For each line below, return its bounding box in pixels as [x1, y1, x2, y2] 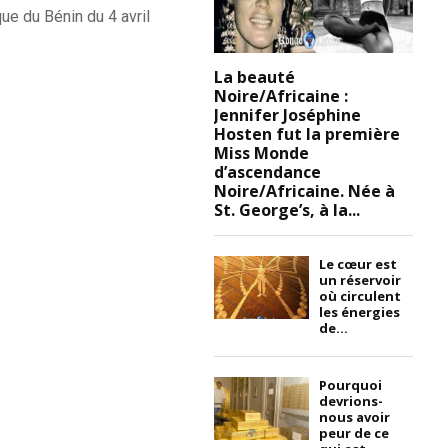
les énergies [319, 302, 401, 321]
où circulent [319, 286, 402, 305]
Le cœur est [319, 254, 398, 273]
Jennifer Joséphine [214, 103, 362, 126]
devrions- [319, 391, 384, 410]
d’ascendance [214, 160, 322, 183]
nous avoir [319, 407, 391, 426]
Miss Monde [214, 141, 310, 164]
